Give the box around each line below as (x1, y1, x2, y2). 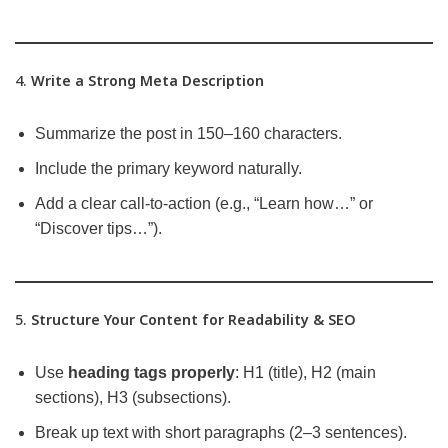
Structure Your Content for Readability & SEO (31, 310, 356, 330)
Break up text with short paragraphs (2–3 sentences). (35, 424, 407, 442)
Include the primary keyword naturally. (35, 160, 302, 178)
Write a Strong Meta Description (31, 71, 264, 91)
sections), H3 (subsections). (35, 389, 231, 407)
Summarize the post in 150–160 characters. (35, 125, 342, 143)
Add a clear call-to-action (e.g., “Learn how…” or (35, 195, 373, 213)
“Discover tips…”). (35, 220, 162, 238)
